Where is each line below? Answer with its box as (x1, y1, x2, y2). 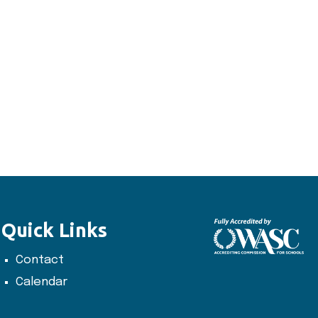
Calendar (16, 276, 68, 288)
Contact (16, 254, 65, 266)
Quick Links (1, 219, 108, 241)
